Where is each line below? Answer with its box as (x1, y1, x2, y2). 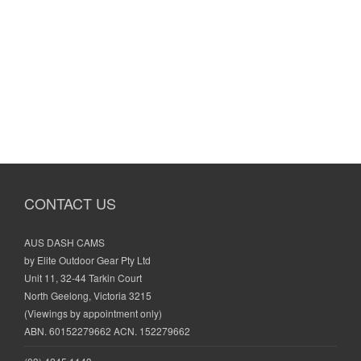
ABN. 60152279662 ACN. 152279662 (24, 324, 190, 338)
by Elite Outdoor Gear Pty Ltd (24, 253, 151, 268)
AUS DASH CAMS (24, 235, 105, 250)
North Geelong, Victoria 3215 (24, 288, 151, 303)
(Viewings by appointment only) (24, 306, 162, 321)
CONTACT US (24, 193, 116, 214)
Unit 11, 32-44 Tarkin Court (24, 271, 142, 285)
